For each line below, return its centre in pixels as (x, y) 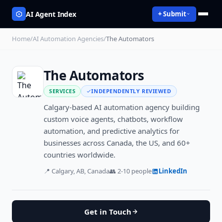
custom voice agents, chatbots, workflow (113, 119)
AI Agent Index (51, 14)
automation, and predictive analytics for (111, 131)
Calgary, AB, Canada (81, 171)
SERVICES (62, 91)
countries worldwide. (80, 155)
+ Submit (172, 14)
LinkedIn (173, 171)
